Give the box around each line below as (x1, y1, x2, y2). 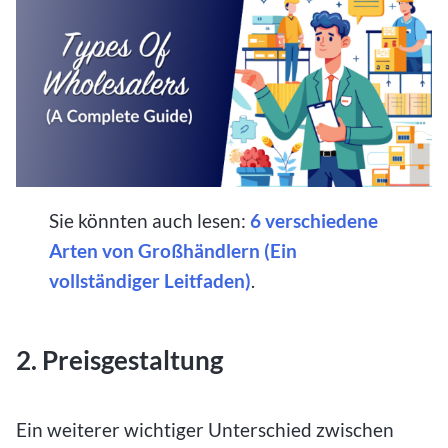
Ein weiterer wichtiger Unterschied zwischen (16, 417, 394, 441)
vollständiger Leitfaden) (49, 268, 252, 292)
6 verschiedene (250, 208, 379, 232)
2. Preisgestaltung (16, 345, 223, 375)
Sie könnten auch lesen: (49, 208, 251, 232)
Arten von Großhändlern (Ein (49, 238, 298, 262)
